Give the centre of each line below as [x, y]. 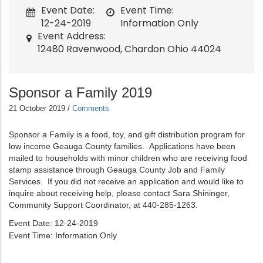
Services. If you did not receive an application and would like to [126, 181]
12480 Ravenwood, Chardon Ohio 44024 [129, 49]
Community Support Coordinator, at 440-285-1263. [103, 205]
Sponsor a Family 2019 [80, 92]
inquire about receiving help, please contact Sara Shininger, [119, 193]
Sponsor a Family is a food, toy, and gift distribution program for [127, 134]
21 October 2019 [38, 108]
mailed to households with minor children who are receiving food [128, 158]
